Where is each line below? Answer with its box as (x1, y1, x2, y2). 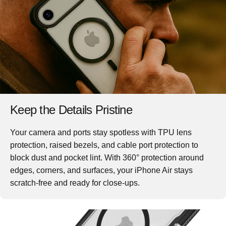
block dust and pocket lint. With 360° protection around (10, 153, 204, 162)
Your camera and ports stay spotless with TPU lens (10, 128, 192, 137)
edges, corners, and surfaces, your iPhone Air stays (10, 165, 193, 175)
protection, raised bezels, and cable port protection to (10, 140, 198, 149)
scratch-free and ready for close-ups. (10, 178, 140, 187)
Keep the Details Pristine (10, 102, 132, 117)
